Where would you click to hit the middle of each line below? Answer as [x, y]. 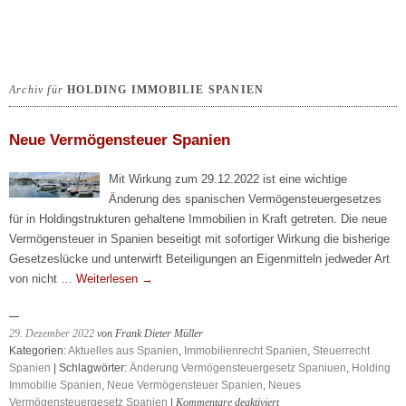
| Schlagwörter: [90, 368]
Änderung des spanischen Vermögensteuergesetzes [245, 199]
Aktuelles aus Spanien [123, 351]
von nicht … [43, 279]
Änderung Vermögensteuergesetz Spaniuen [238, 368]
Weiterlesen [109, 279]
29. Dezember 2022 [52, 333]
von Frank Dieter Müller [149, 333]
